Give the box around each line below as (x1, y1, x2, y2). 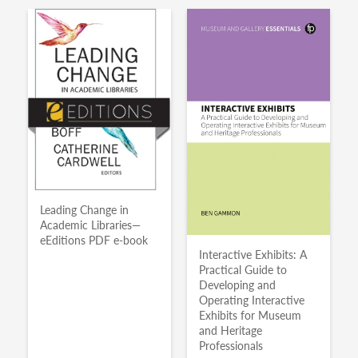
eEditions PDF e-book (40, 233, 148, 247)
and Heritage (199, 323, 262, 337)
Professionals (199, 338, 263, 352)
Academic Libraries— (40, 217, 141, 232)
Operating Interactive (199, 292, 304, 307)
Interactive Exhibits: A (199, 247, 307, 261)
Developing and (199, 277, 276, 292)
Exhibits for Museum (199, 308, 301, 322)
